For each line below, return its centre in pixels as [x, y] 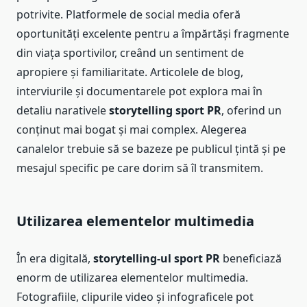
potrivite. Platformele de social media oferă [128, 15]
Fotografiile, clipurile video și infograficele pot [135, 297]
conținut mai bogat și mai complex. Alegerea [132, 130]
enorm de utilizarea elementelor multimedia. [132, 278]
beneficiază [251, 259]
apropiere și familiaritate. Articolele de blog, [130, 72]
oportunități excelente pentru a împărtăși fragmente [153, 34]
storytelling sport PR [165, 111]
